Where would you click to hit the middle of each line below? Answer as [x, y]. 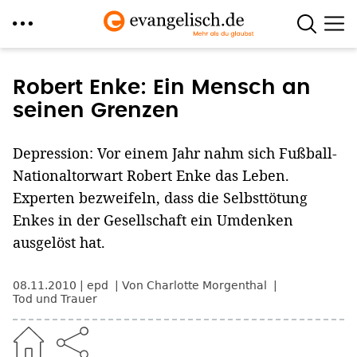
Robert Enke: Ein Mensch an [162, 88]
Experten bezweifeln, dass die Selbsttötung [160, 198]
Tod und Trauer [55, 299]
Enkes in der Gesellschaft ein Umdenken [153, 220]
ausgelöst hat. [59, 242]
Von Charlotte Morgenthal [196, 285]
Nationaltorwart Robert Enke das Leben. [151, 175]
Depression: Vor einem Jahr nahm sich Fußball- [175, 153]
